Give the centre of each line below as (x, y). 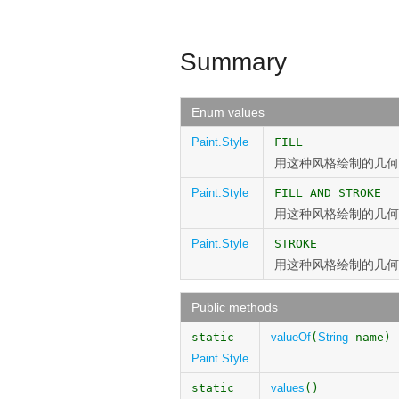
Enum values (228, 112)
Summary (233, 62)
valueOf (291, 337)
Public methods (235, 307)
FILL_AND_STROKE (328, 193)
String (333, 337)
